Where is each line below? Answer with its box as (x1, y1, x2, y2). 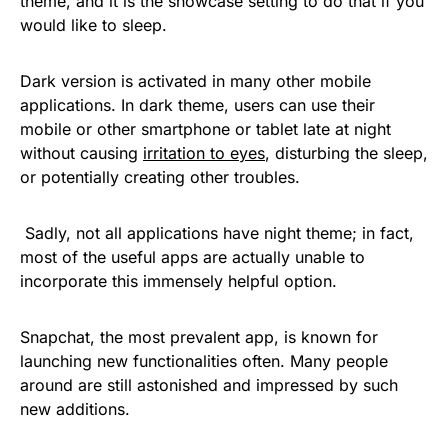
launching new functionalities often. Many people (20, 351, 388, 371)
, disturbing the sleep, (265, 143, 428, 163)
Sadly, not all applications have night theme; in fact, (25, 223, 414, 243)
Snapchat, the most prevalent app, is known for (20, 327, 378, 347)
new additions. (20, 399, 130, 419)
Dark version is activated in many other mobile (20, 71, 371, 91)
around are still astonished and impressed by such (20, 375, 398, 395)
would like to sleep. (20, 15, 167, 35)
